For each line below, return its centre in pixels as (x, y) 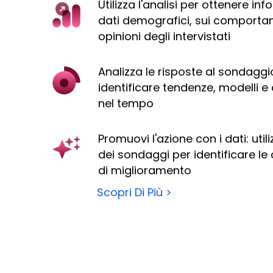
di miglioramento (144, 170)
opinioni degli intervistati (164, 36)
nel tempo (126, 103)
